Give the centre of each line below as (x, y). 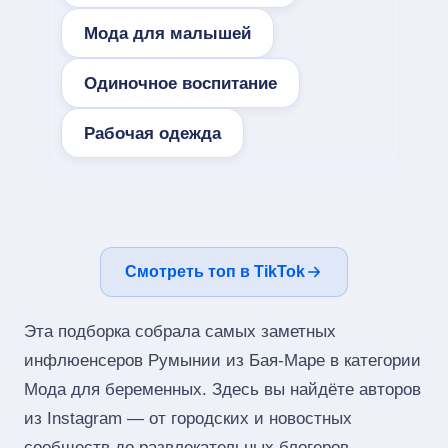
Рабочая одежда (152, 133)
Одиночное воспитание (180, 83)
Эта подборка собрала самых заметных (180, 331)
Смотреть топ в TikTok (215, 271)
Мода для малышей (167, 33)
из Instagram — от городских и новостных (188, 418)
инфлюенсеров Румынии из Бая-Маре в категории (222, 360)
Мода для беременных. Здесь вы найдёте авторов (222, 389)
